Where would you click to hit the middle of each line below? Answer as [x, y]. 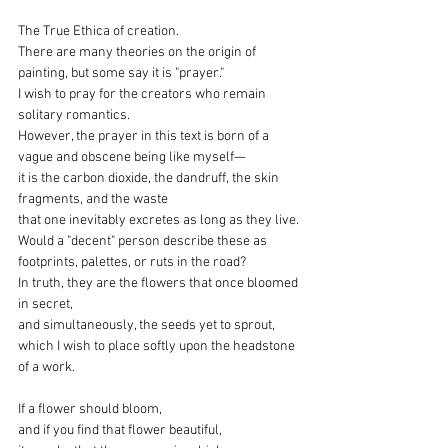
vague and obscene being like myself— [132, 157]
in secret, [45, 304]
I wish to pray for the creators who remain [143, 94]
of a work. [46, 367]
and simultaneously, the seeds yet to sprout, [148, 325]
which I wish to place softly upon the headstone [158, 346]
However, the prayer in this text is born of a [145, 136]
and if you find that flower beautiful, [120, 430]
